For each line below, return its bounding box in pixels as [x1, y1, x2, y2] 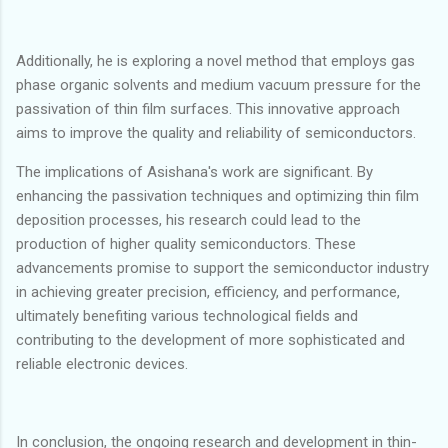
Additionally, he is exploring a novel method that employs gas [16, 51, 415, 70]
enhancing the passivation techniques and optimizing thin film [16, 186, 419, 205]
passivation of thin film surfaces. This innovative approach [16, 99, 400, 118]
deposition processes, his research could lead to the [16, 210, 361, 229]
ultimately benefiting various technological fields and [16, 306, 358, 325]
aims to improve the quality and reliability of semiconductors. [16, 123, 416, 142]
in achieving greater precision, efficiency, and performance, [16, 282, 400, 301]
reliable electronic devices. [16, 354, 188, 373]
